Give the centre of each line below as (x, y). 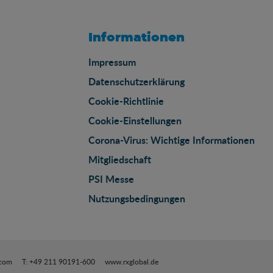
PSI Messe (111, 179)
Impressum (112, 62)
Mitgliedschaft (120, 160)
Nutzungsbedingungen (137, 199)
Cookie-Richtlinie (126, 101)
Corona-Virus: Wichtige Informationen (172, 140)
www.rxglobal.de (132, 262)
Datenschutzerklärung (136, 82)
